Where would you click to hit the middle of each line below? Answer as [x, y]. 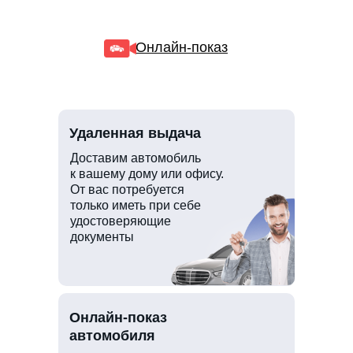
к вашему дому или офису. [147, 173]
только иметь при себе [136, 205]
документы [102, 236]
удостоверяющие [121, 221]
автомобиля [112, 335]
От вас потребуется [127, 189]
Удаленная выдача [135, 133]
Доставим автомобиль [136, 158]
